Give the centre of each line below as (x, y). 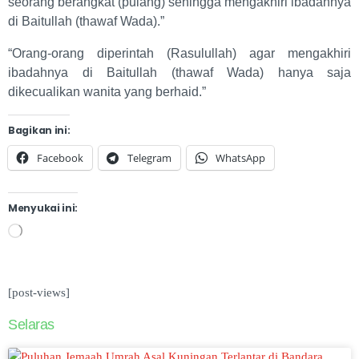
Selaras (31, 325)
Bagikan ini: (39, 131)
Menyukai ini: (43, 208)
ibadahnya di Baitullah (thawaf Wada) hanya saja (179, 73)
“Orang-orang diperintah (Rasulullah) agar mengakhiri (179, 54)
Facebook (60, 158)
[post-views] (39, 293)
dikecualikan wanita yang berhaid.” (107, 92)
